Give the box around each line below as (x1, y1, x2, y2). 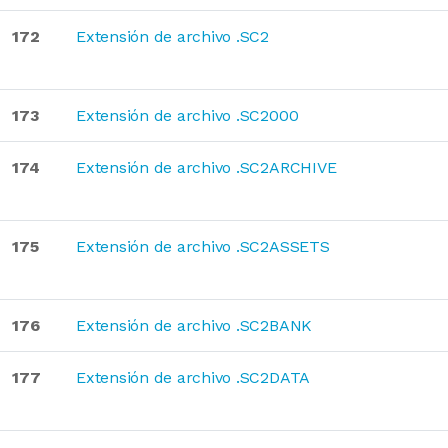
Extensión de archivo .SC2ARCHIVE (76, 158, 337, 177)
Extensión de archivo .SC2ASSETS (76, 237, 330, 256)
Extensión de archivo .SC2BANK (76, 316, 313, 335)
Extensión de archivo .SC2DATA (76, 368, 311, 387)
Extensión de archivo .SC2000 (76, 106, 299, 125)
